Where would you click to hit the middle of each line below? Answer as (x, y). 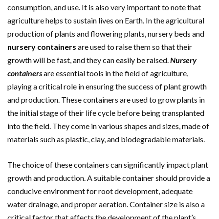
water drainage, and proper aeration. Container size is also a (106, 204)
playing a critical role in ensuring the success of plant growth (107, 86)
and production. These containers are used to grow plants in (106, 99)
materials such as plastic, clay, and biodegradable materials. (106, 139)
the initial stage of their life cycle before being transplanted (106, 113)
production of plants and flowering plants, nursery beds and (106, 33)
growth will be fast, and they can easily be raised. (89, 60)
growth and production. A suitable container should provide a (109, 178)
